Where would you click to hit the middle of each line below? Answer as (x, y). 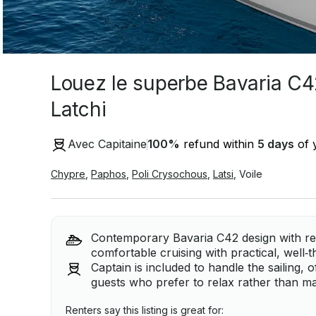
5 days (276, 144)
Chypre (68, 174)
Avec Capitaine (107, 144)
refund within (219, 144)
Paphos (109, 174)
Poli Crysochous (170, 174)
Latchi (79, 109)
